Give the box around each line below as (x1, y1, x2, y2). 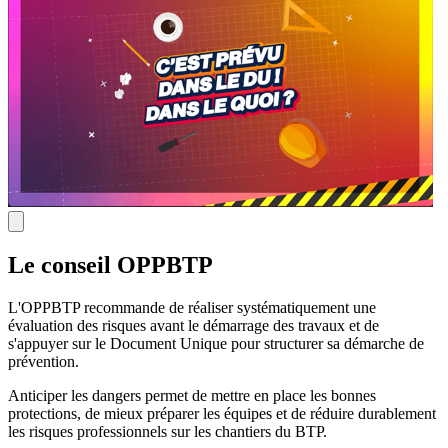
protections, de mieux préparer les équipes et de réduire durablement (8, 404, 436, 422)
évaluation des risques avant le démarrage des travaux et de (8, 316, 379, 334)
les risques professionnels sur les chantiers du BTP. (8, 422, 327, 440)
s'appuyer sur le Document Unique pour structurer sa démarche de (8, 334, 424, 352)
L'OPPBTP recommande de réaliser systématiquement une (8, 298, 376, 316)
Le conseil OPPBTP (8, 251, 213, 278)
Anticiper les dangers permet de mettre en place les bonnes (8, 386, 376, 404)
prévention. (8, 352, 79, 370)
